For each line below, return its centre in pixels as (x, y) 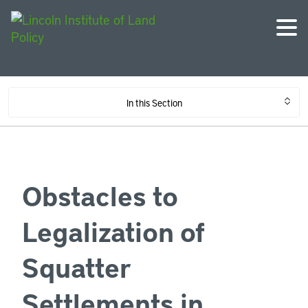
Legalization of (113, 231)
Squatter (76, 267)
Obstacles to (100, 195)
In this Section (154, 102)
